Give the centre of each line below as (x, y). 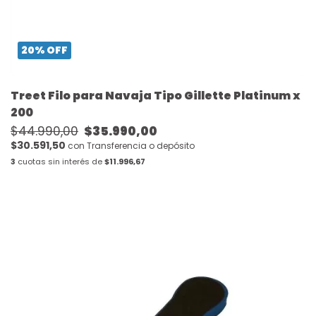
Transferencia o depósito (141, 145)
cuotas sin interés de (60, 161)
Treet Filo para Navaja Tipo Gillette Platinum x (156, 95)
